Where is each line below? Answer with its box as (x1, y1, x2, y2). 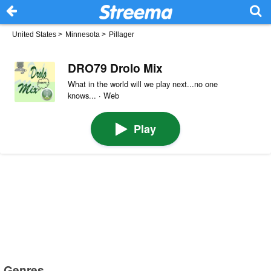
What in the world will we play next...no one (67, 77, 218, 90)
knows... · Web (67, 89, 119, 101)
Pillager (109, 30, 134, 39)
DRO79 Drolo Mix (67, 59, 163, 76)
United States (12, 30, 56, 39)
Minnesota (65, 30, 100, 39)
